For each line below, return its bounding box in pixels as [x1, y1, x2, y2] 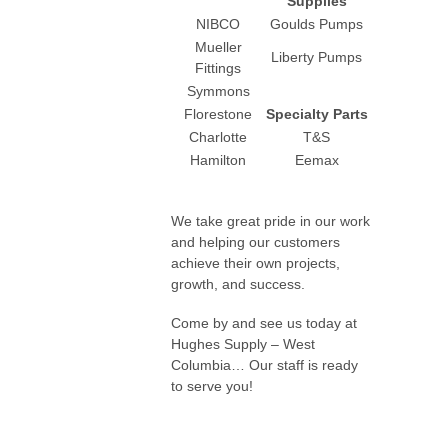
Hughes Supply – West [170, 335, 315, 352]
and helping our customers [170, 234, 340, 251]
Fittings [195, 60, 242, 77]
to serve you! [170, 377, 253, 394]
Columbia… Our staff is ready [170, 356, 358, 373]
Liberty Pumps [271, 49, 363, 66]
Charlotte [189, 129, 248, 146]
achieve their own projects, [170, 255, 340, 272]
